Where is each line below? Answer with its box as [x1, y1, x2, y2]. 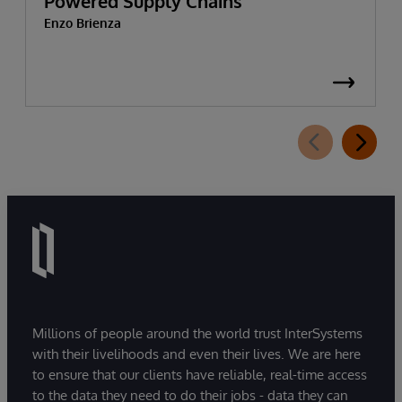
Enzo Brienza [44, 14, 121, 31]
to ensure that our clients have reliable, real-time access [32, 366, 367, 384]
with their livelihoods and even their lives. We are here [32, 345, 361, 363]
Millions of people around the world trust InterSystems [32, 325, 363, 343]
